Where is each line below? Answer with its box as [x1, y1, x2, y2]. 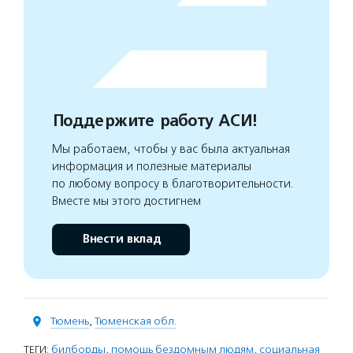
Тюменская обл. [95, 314, 176, 328]
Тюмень [50, 314, 89, 328]
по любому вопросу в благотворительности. [52, 176, 294, 191]
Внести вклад [81, 232, 161, 247]
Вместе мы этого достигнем [52, 194, 201, 208]
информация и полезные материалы [52, 159, 251, 173]
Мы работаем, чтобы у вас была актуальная [52, 142, 290, 156]
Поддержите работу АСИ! [52, 111, 256, 131]
